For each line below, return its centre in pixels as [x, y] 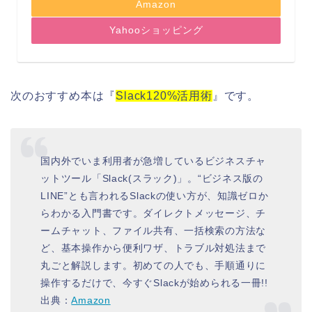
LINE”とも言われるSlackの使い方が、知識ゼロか [155, 196]
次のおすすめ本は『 [63, 96]
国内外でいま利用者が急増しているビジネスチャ [154, 161]
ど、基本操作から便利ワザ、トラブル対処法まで [154, 248]
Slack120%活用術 [164, 96]
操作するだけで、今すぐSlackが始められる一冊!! [154, 283]
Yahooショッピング [156, 31]
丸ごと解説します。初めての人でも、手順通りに [154, 265]
